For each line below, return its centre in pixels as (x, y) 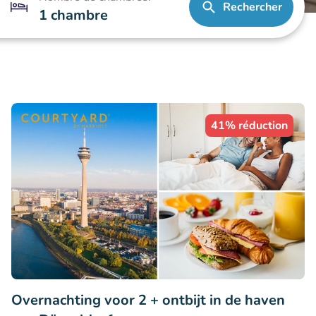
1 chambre (74, 15)
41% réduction (249, 126)
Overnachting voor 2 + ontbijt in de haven (148, 300)
